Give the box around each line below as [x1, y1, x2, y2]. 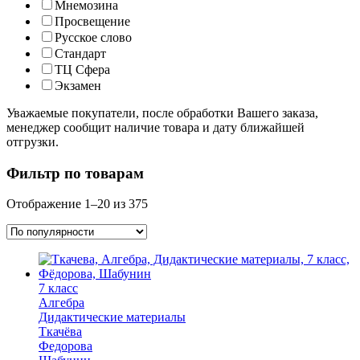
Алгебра [39, 296, 84, 310]
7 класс [39, 281, 78, 296]
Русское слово [55, 30, 132, 44]
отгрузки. [6, 134, 59, 149]
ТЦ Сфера [55, 62, 110, 76]
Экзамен [55, 78, 101, 92]
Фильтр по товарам [6, 164, 144, 182]
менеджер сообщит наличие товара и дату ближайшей [6, 120, 305, 134]
